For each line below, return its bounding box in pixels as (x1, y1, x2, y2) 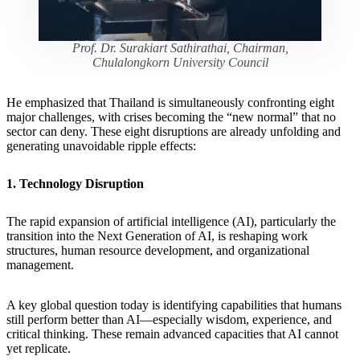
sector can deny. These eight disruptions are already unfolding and (6, 124, 341, 138)
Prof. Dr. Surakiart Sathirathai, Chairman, (72, 40, 288, 55)
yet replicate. (6, 342, 74, 356)
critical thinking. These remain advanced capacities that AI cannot (6, 327, 338, 342)
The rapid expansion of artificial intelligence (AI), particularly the (6, 215, 336, 229)
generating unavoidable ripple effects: (6, 138, 199, 153)
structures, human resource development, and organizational (6, 243, 309, 258)
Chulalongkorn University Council (92, 55, 268, 69)
